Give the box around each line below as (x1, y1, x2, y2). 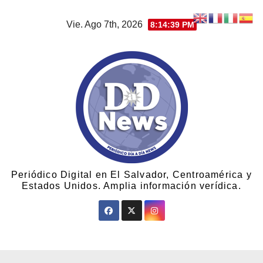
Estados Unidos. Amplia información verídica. (22, 181, 241, 191)
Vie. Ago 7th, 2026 (66, 19, 145, 29)
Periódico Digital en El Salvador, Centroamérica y (11, 170, 252, 180)
